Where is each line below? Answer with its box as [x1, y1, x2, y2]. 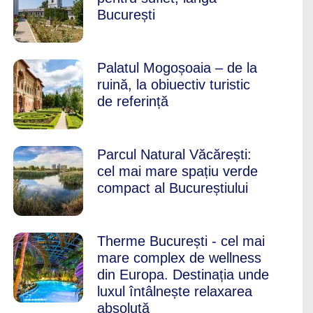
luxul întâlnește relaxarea [97, 284, 252, 299]
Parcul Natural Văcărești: [97, 147, 252, 162]
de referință [97, 94, 168, 109]
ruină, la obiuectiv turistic [97, 77, 250, 92]
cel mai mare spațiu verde [97, 163, 258, 179]
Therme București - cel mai [97, 233, 265, 249]
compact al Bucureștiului [97, 180, 248, 196]
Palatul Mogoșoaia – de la [97, 60, 257, 75]
